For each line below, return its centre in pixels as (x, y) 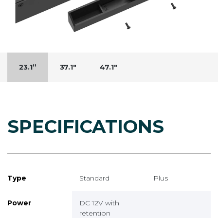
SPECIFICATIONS (86, 126)
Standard (94, 178)
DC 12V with (99, 203)
